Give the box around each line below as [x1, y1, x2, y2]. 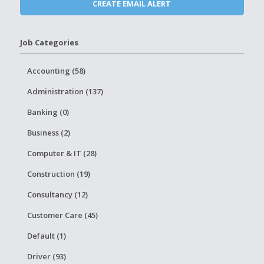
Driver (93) [27, 251, 66, 262]
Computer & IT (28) [27, 148, 97, 159]
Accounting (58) [27, 65, 85, 76]
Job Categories [19, 37, 78, 48]
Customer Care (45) [27, 210, 98, 220]
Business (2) [27, 127, 70, 138]
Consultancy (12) [27, 189, 88, 200]
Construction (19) [27, 169, 90, 179]
